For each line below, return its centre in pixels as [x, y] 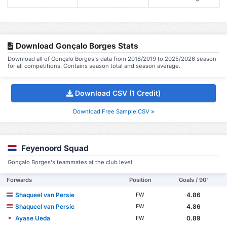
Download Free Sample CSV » [113, 112]
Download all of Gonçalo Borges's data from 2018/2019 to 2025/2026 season [112, 59]
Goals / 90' [193, 180]
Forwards [20, 180]
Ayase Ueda [33, 218]
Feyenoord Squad [55, 148]
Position [140, 180]
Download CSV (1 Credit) [118, 93]
